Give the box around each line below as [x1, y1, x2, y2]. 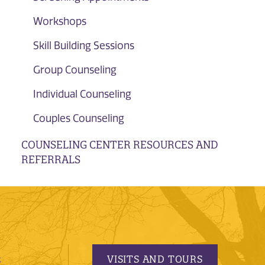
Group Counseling [33, 64, 117, 76]
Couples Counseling [33, 112, 124, 125]
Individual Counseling [33, 88, 131, 101]
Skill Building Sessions [33, 40, 134, 52]
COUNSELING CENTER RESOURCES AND [21, 138, 218, 151]
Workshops [33, 15, 86, 28]
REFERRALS [21, 153, 80, 166]
